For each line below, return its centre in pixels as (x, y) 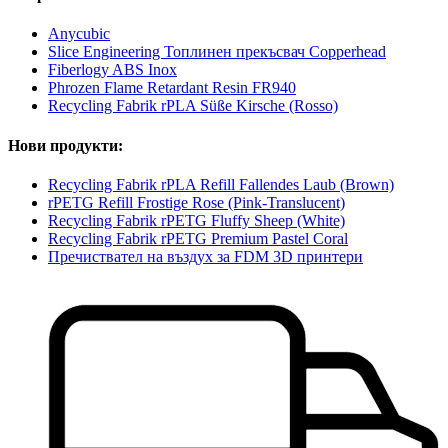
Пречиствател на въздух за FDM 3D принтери (205, 256)
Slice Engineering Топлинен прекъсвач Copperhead (217, 52)
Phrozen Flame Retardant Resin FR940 (172, 88)
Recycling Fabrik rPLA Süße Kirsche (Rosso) (193, 106)
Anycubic (79, 34)
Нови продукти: (65, 145)
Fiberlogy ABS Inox (112, 70)
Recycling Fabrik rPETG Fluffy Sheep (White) (196, 220)
